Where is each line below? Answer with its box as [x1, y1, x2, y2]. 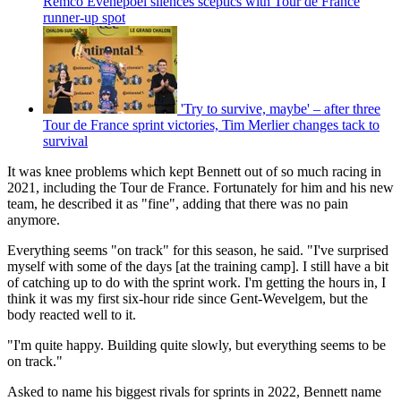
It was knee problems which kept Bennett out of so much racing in [7, 163, 381, 179]
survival [43, 132, 88, 149]
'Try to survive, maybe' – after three [181, 100, 380, 116]
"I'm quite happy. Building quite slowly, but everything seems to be [7, 337, 386, 353]
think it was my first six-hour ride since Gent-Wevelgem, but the [7, 290, 368, 306]
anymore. [7, 211, 60, 227]
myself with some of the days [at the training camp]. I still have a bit [7, 258, 388, 274]
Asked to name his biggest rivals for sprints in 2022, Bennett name [7, 383, 381, 399]
